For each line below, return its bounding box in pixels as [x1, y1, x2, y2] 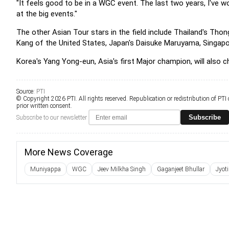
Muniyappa [30, 166, 61, 173]
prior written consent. [16, 102, 72, 109]
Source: [16, 88, 36, 95]
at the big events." [16, 9, 77, 18]
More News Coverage [25, 147, 113, 157]
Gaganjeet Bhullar [157, 166, 204, 173]
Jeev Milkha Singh [98, 166, 146, 173]
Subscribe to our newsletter [16, 113, 87, 121]
